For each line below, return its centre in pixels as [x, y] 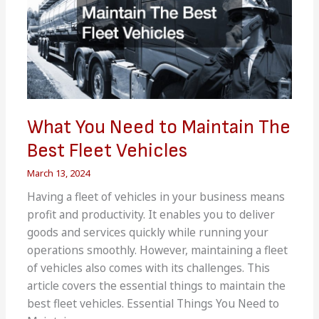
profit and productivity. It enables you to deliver [151, 215]
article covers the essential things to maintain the [157, 286]
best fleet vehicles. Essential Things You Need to [153, 304]
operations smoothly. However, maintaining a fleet [158, 250]
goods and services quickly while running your [148, 232]
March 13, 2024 [59, 173]
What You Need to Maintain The [159, 127]
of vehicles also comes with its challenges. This [149, 268]
